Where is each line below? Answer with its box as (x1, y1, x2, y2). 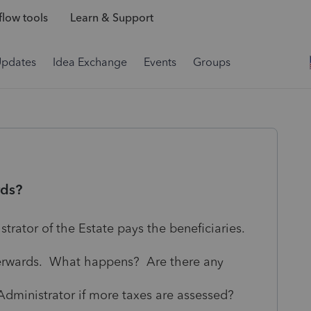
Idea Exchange (53, 56, 127, 69)
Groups (193, 56, 230, 69)
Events (144, 56, 176, 69)
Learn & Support (69, 11, 153, 25)
